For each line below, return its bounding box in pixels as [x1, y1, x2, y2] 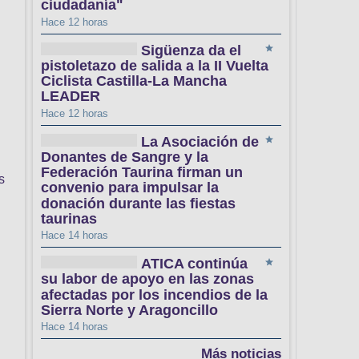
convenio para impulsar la [41, 179, 219, 196]
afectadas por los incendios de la [41, 286, 268, 303]
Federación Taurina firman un [41, 164, 243, 181]
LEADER [41, 88, 100, 105]
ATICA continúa [141, 256, 248, 272]
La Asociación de [141, 133, 259, 150]
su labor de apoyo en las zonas [41, 271, 254, 288]
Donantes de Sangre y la [41, 149, 208, 166]
